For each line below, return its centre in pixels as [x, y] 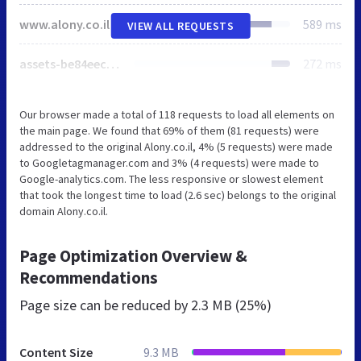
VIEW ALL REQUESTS [180, 25]
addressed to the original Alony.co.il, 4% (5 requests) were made [176, 146]
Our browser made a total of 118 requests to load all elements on [177, 114]
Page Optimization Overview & [133, 255]
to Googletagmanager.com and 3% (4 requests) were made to [169, 162]
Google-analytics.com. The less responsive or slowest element [171, 178]
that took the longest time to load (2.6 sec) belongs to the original [178, 195]
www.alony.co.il [64, 24]
